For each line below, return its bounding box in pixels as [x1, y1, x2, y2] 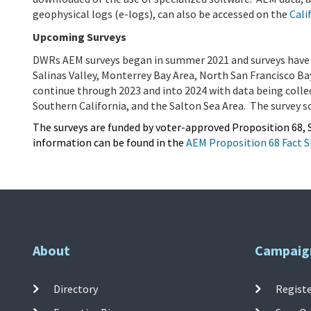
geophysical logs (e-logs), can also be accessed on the [33, 6, 289, 21]
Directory [53, 281, 99, 296]
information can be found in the [33, 135, 186, 150]
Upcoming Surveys [33, 29, 126, 44]
